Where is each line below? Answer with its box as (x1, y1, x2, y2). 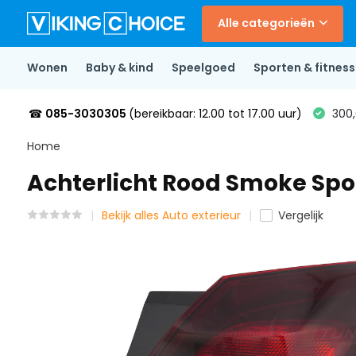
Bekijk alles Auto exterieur (101, 207, 241, 223)
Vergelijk (277, 207, 323, 223)
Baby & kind (85, 60, 153, 75)
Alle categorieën (217, 15, 315, 31)
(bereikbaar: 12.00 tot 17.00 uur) (128, 105, 302, 122)
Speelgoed (171, 60, 235, 75)
